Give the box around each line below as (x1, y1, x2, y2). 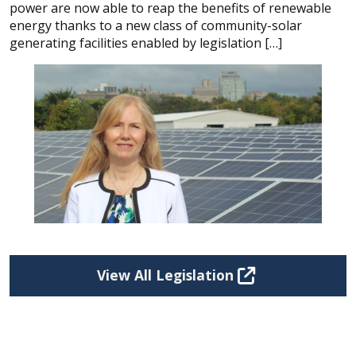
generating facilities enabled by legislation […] (10, 34, 282, 52)
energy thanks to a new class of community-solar (10, 17, 302, 34)
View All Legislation (97, 265, 238, 285)
